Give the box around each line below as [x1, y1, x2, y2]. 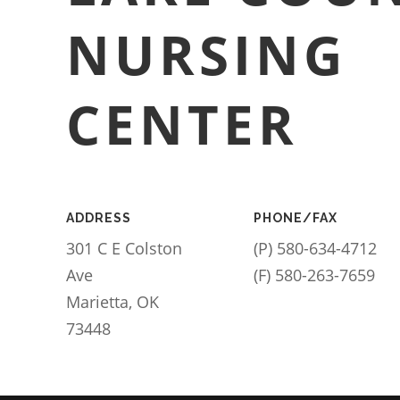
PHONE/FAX [254, 211, 338, 225]
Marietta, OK [65, 291, 159, 312]
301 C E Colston [65, 237, 182, 259]
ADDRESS [65, 211, 131, 225]
